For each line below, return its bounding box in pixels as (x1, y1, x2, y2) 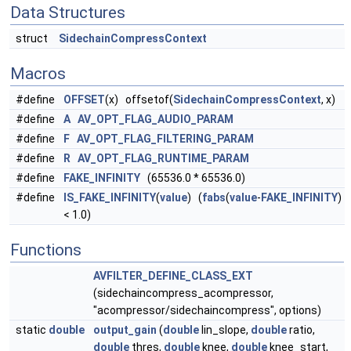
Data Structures (10, 3, 125, 22)
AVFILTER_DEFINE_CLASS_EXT (93, 270, 253, 282)
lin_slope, (199, 324, 251, 336)
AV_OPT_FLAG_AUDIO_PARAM (78, 113, 233, 125)
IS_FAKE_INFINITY (63, 191, 156, 204)
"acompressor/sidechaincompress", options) (93, 304, 321, 317)
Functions (10, 241, 81, 259)
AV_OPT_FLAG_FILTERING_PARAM (77, 132, 254, 145)
